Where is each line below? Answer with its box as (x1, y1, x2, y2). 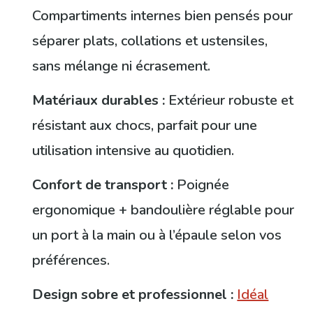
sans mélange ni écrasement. (32, 57, 211, 76)
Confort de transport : (32, 175, 174, 194)
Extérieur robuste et (165, 91, 294, 110)
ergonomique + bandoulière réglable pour (32, 200, 295, 219)
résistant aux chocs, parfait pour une (32, 116, 258, 136)
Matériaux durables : (32, 91, 166, 110)
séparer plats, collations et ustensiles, (32, 31, 268, 51)
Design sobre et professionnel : (32, 284, 234, 304)
